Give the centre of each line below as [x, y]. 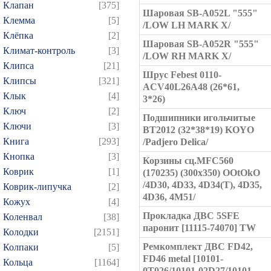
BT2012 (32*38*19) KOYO [198, 130]
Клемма [19, 20]
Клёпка [18, 35]
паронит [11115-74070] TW [199, 228]
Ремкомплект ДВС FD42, [198, 247]
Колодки [21, 232]
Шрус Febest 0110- [182, 75]
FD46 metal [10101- [183, 259]
